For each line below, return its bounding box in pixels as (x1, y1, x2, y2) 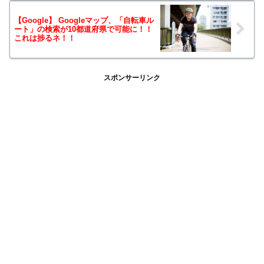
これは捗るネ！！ (14, 34, 75, 43)
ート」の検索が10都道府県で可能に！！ (14, 25, 153, 34)
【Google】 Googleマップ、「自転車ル (14, 16, 154, 25)
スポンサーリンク (104, 73, 160, 82)
